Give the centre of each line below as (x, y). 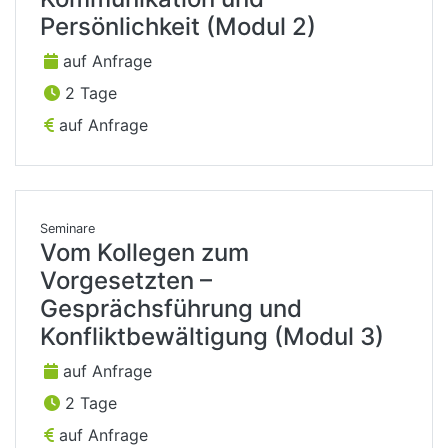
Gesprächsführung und (171, 309)
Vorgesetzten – (126, 281)
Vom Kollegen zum (144, 253)
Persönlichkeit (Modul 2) (178, 27)
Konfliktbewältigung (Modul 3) (212, 337)
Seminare (67, 229)
